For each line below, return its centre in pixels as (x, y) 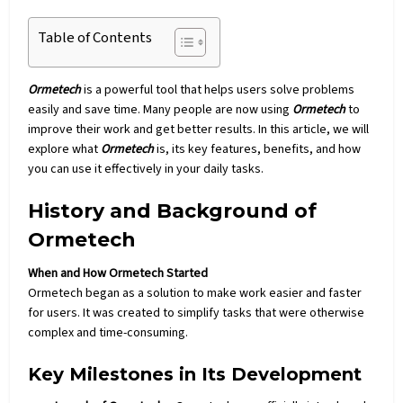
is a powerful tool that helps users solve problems (219, 90)
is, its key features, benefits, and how (259, 149)
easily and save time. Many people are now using (161, 109)
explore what (65, 149)
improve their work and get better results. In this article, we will (199, 129)
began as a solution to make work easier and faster (224, 293)
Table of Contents (95, 37)
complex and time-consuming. (108, 332)
